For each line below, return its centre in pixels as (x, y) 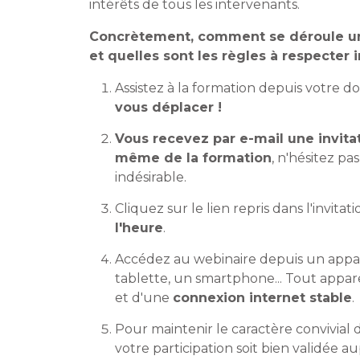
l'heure (139, 228)
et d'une (144, 298)
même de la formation (193, 158)
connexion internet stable (262, 298)
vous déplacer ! (168, 108)
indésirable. (151, 178)
